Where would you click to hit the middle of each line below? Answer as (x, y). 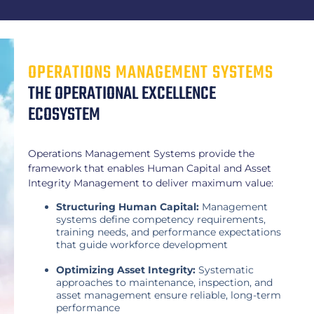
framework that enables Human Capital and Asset (150, 168)
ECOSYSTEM (64, 115)
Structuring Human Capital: (128, 207)
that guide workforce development (142, 245)
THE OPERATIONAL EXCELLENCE (122, 94)
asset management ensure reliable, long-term (169, 295)
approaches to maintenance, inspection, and (164, 283)
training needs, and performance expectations (169, 232)
